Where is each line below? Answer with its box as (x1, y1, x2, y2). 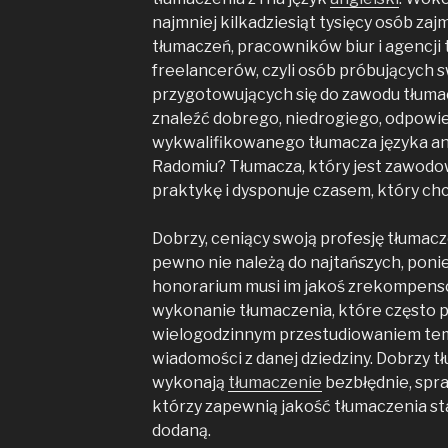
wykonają (151, 373, 228, 392)
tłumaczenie (227, 373, 322, 392)
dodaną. (151, 421, 211, 440)
